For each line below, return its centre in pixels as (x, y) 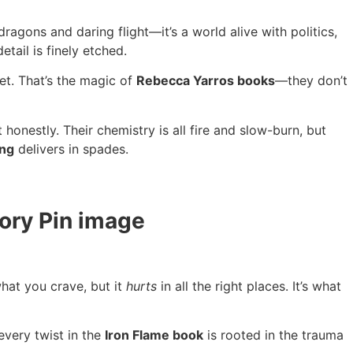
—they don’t (311, 81)
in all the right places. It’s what (249, 286)
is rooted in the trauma (273, 335)
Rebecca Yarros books (206, 81)
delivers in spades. (71, 149)
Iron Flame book (154, 335)
